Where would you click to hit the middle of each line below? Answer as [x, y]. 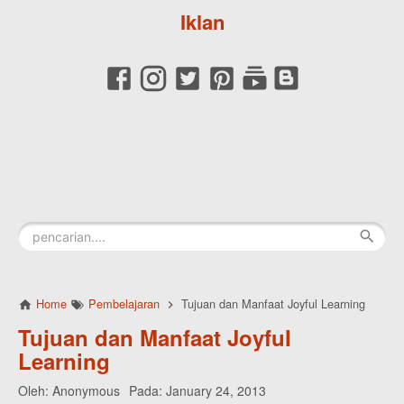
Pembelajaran [124, 303]
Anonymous [86, 390]
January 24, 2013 [216, 390]
